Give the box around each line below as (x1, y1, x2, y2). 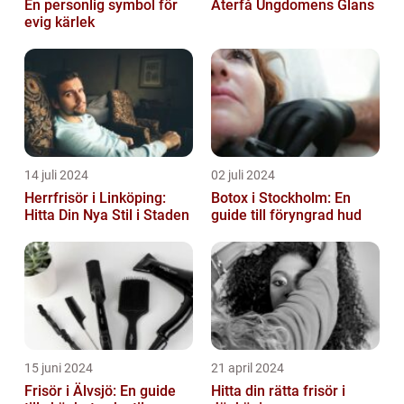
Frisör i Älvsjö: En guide (24, 381, 176, 399)
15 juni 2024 (24, 360, 93, 375)
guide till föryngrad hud (211, 206, 362, 224)
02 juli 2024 (211, 167, 275, 182)
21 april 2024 (211, 360, 284, 375)
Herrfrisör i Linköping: (24, 188, 166, 207)
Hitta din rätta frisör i (211, 381, 345, 399)
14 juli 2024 (24, 167, 88, 182)
